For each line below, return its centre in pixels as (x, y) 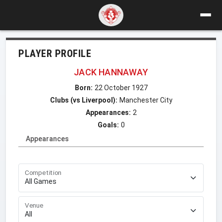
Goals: (108, 125)
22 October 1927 (121, 87)
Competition (43, 172)
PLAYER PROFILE (55, 53)
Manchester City (146, 100)
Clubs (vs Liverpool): (83, 100)
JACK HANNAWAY (111, 72)
